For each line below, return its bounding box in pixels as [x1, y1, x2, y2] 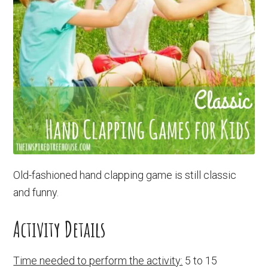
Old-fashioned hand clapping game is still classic [13, 169, 237, 182]
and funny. [13, 186, 59, 199]
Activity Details [13, 215, 106, 243]
